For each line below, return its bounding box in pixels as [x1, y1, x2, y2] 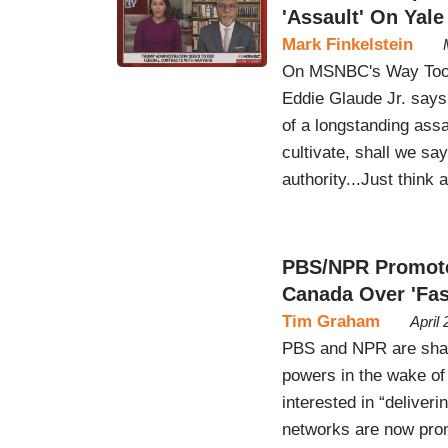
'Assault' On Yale [282, 5, 444, 28]
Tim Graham [282, 311, 380, 331]
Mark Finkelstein [282, 34, 413, 54]
